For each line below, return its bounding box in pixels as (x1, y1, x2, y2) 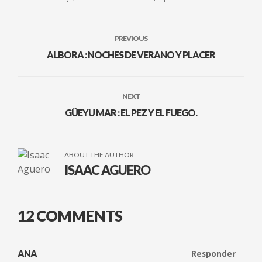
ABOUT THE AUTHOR (64, 150, 134, 159)
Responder (191, 247, 236, 259)
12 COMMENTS (18, 206, 122, 225)
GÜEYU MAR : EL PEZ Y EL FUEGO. (65, 106, 197, 118)
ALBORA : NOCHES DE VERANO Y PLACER (47, 49, 215, 60)
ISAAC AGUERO (64, 161, 150, 178)
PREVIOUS (115, 33, 147, 43)
